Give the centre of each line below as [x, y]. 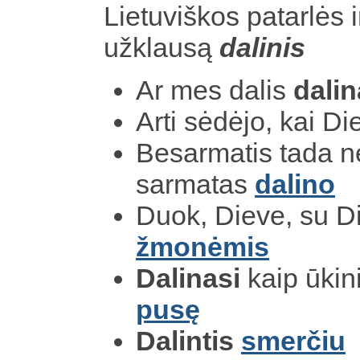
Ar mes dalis [215, 90]
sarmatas [195, 184]
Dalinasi [188, 278]
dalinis [262, 47]
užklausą [162, 47]
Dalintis [185, 340]
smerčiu [293, 340]
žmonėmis [202, 246]
